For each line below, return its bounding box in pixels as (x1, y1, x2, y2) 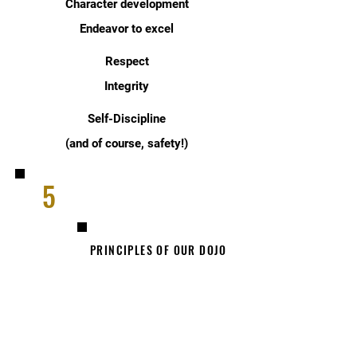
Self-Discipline (88, 112, 166, 126)
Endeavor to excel (80, 22, 174, 36)
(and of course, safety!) (65, 136, 188, 151)
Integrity (104, 79, 149, 93)
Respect (104, 54, 149, 69)
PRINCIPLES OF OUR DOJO (90, 241, 227, 258)
